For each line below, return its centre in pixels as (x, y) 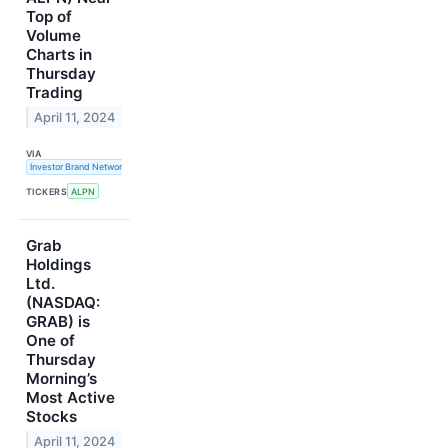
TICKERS (47, 191)
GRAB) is (58, 322)
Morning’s (61, 379)
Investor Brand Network (78, 167)
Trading (54, 92)
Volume (53, 35)
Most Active (70, 398)
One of (50, 341)
